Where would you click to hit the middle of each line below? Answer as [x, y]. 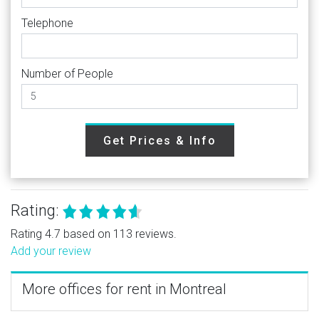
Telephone [47, 23]
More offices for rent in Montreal [124, 289]
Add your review [51, 251]
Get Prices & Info [159, 140]
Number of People [67, 73]
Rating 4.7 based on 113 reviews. [94, 234]
